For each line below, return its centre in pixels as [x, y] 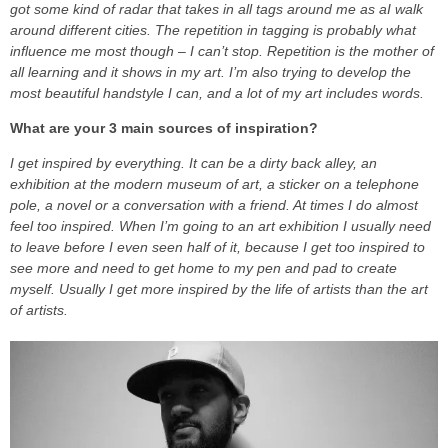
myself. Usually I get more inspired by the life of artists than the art [219, 288]
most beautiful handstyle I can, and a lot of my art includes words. [217, 92]
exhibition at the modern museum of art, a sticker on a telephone [214, 183]
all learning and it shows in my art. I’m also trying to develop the [210, 71]
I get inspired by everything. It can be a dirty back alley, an [193, 162]
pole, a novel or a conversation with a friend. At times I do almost [214, 204]
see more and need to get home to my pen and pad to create [203, 267]
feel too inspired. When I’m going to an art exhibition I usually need [220, 225]
